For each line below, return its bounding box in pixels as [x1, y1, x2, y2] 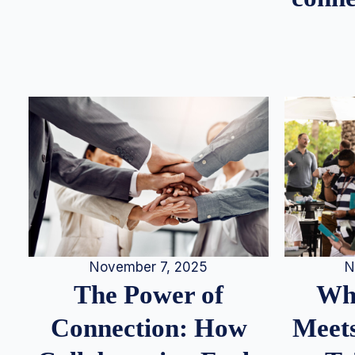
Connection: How [50, 313, 247, 343]
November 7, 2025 [90, 259, 208, 276]
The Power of [74, 280, 223, 310]
